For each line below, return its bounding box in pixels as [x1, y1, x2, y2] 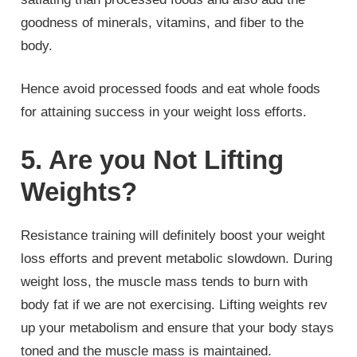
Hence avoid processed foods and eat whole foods [21, 81, 321, 97]
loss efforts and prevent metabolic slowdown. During [21, 250, 333, 266]
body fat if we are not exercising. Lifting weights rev [21, 296, 328, 312]
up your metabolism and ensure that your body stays [21, 320, 335, 335]
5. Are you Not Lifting [21, 144, 284, 175]
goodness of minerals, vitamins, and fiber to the [21, 14, 304, 30]
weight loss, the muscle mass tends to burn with [21, 273, 308, 289]
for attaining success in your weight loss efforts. [21, 104, 308, 120]
